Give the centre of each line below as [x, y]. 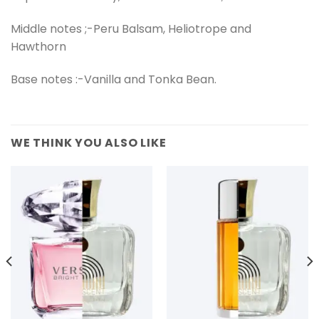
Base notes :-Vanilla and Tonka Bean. [114, 79]
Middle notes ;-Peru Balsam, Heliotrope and [131, 28]
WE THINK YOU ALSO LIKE [89, 142]
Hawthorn [38, 46]
